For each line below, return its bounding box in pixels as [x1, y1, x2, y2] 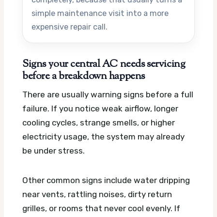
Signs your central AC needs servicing [22, 57, 186, 72]
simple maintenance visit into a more [31, 8, 169, 18]
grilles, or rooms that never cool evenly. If [22, 203, 180, 214]
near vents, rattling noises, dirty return [22, 189, 172, 200]
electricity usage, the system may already [22, 132, 185, 142]
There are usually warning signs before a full [22, 90, 193, 100]
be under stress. [22, 146, 85, 156]
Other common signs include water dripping [22, 175, 190, 186]
